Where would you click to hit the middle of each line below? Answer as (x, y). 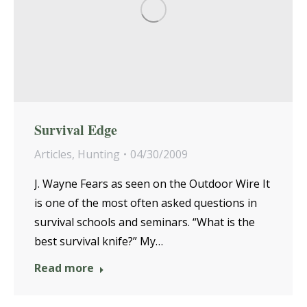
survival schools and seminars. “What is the (145, 222)
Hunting (99, 154)
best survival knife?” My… (99, 241)
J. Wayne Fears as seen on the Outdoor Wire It (152, 183)
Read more (64, 268)
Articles (53, 154)
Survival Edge (76, 130)
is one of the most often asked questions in (146, 202)
